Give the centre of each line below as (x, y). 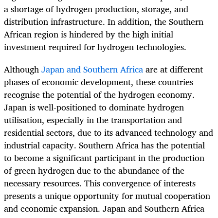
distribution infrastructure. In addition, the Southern (104, 22)
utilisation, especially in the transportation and (93, 120)
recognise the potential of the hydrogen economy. (99, 95)
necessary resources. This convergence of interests (100, 183)
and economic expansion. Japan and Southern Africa (104, 209)
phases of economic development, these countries (99, 82)
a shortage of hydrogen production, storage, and (96, 9)
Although (21, 69)
